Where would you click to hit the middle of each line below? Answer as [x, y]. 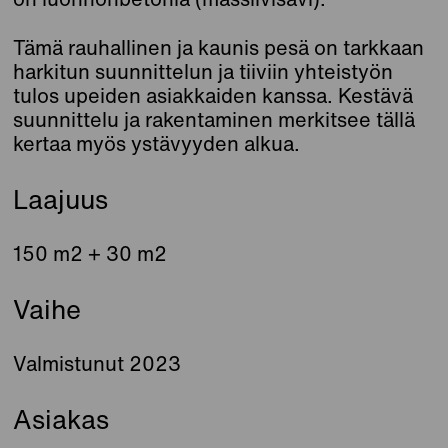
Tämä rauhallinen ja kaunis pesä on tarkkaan [219, 48]
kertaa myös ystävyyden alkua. [157, 144]
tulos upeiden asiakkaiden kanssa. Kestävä [213, 96]
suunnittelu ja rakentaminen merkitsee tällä [214, 120]
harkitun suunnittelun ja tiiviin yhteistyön [203, 72]
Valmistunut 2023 [97, 364]
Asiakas [61, 419]
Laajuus [61, 199]
